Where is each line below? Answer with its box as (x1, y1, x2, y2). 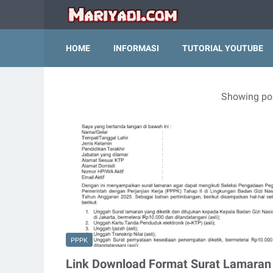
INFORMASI (113, 43, 159, 53)
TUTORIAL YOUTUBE (182, 43, 263, 53)
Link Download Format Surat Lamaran (66, 257, 271, 272)
